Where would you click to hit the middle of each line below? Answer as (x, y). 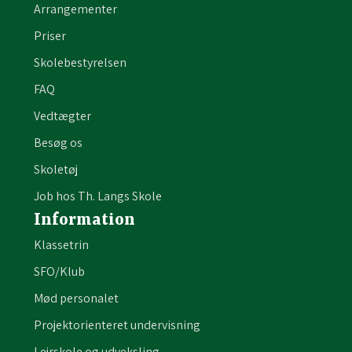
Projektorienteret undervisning (117, 325)
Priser (49, 36)
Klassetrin (61, 245)
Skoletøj (55, 170)
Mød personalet (76, 299)
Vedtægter (62, 116)
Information (84, 221)
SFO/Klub (59, 272)
